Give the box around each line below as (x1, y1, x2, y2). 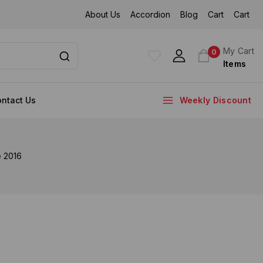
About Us (85, 9, 121, 19)
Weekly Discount (179, 95, 251, 105)
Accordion (130, 9, 171, 19)
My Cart (222, 46, 254, 56)
